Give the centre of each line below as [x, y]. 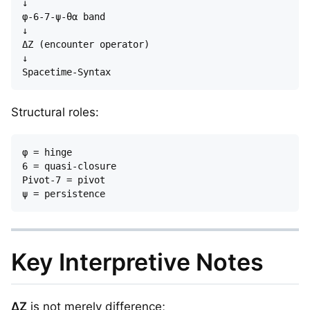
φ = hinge [53, 152]
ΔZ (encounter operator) [86, 44]
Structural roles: [55, 112]
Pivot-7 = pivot [69, 180]
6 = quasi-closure [75, 166]
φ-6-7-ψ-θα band [64, 16]
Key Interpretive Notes [137, 262]
